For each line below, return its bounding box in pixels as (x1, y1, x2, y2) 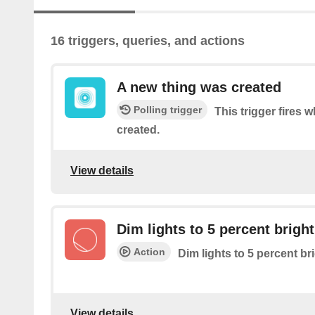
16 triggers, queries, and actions (51, 34, 245, 49)
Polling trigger (134, 104, 202, 116)
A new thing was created (117, 79, 281, 96)
